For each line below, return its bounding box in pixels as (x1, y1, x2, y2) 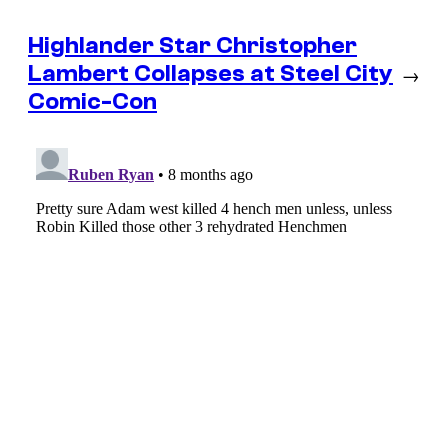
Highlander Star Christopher (28, 31, 357, 59)
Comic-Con (28, 87, 157, 115)
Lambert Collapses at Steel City (28, 59, 393, 87)
